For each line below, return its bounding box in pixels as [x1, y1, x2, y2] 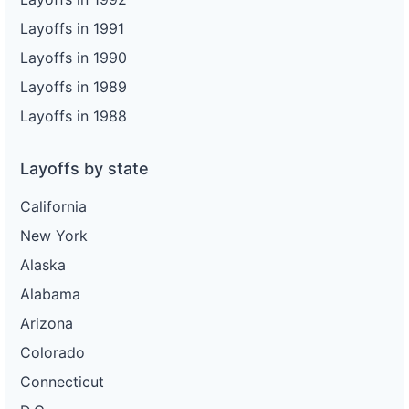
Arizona [20, 313, 73, 332]
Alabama [20, 284, 80, 303]
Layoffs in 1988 [20, 106, 127, 125]
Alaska [20, 255, 66, 274]
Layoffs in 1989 [20, 77, 127, 96]
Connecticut [20, 372, 104, 391]
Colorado [20, 342, 85, 362]
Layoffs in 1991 [20, 18, 124, 37]
